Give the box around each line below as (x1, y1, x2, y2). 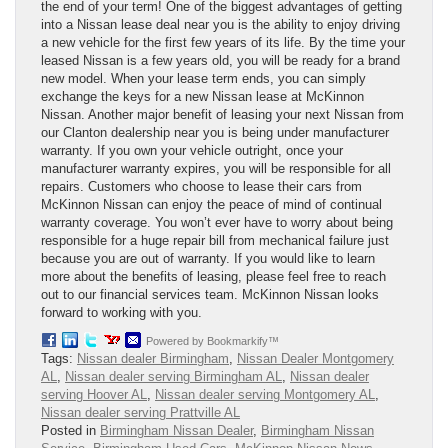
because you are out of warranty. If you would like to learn (41, 251, 375, 267)
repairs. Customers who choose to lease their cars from (41, 179, 362, 195)
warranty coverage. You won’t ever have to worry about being (41, 215, 393, 231)
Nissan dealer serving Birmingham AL (65, 369, 282, 385)
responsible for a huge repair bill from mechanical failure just (41, 233, 389, 249)
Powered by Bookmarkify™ (146, 335, 279, 348)
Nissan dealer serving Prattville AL (41, 405, 240, 421)
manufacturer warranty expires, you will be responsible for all (41, 161, 391, 177)
